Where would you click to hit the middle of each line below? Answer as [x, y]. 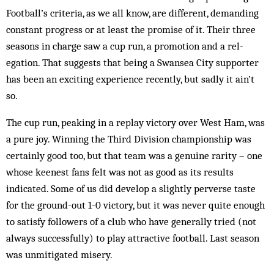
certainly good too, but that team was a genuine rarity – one [134, 155]
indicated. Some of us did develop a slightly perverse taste [131, 188]
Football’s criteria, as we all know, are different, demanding [132, 13]
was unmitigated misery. [59, 254]
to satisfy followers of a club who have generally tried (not [131, 221]
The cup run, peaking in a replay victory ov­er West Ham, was [135, 122]
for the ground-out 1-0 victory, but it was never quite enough [135, 205]
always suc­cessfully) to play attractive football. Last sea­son [133, 238]
